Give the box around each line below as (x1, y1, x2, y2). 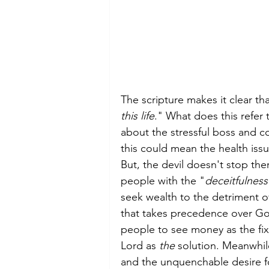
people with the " (121, 174, 205, 187)
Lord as (121, 239, 159, 252)
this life (121, 109, 154, 122)
